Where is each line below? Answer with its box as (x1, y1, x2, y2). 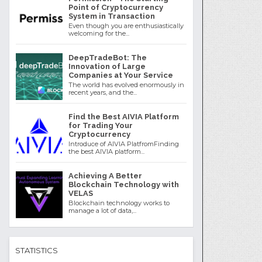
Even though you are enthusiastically (68, 22, 184, 30)
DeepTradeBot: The (68, 53, 147, 62)
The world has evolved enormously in (68, 81, 185, 89)
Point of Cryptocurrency (68, 2, 164, 12)
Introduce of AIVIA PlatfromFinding (68, 140, 180, 149)
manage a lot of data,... (68, 206, 137, 215)
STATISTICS (15, 245, 58, 255)
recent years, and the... (68, 88, 137, 97)
